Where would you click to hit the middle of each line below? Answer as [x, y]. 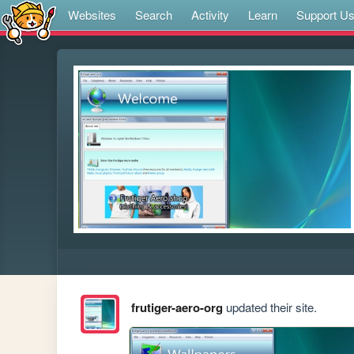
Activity [210, 15]
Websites [92, 15]
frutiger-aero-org [177, 308]
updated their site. [269, 307]
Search [154, 15]
